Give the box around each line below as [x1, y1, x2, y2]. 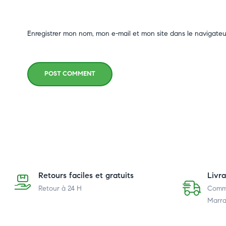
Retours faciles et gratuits [38, 170, 134, 180]
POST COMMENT [44, 70, 95, 78]
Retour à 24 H [38, 184, 82, 193]
